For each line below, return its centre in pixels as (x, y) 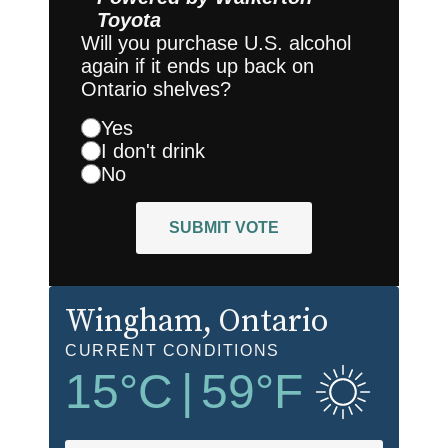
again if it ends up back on (197, 65)
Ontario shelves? (156, 88)
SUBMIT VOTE (224, 227)
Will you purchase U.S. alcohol (216, 42)
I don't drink (153, 150)
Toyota (129, 19)
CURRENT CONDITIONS (172, 350)
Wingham (134, 321)
